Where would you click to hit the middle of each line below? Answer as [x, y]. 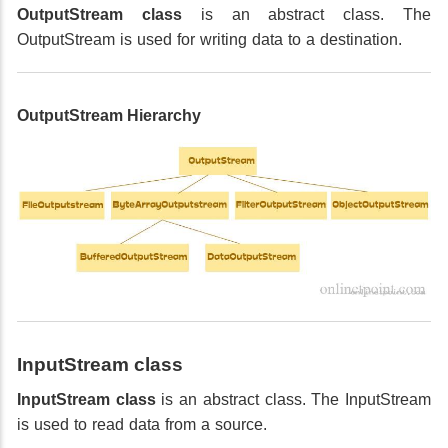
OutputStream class [99, 14]
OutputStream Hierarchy [109, 115]
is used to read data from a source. [142, 425]
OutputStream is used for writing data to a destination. [209, 39]
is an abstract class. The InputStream [293, 400]
